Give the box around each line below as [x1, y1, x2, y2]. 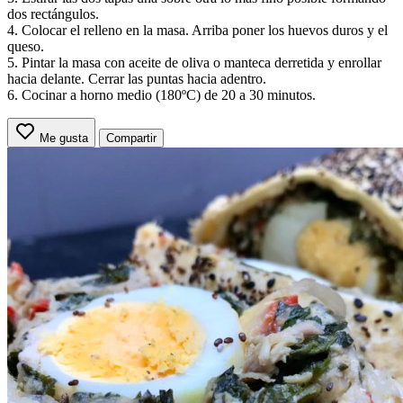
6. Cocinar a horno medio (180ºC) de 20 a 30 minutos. [7, 86, 316, 103]
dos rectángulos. [7, 5, 99, 22]
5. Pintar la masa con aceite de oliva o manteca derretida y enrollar [7, 54, 381, 70]
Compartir [106, 130, 157, 145]
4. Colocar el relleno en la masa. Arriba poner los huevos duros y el [7, 22, 388, 38]
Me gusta [40, 130, 88, 145]
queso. [7, 38, 44, 54]
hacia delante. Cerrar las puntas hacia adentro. [7, 70, 266, 86]
